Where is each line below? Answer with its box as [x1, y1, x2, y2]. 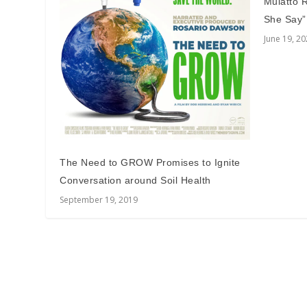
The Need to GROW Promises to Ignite [60, 156, 241, 168]
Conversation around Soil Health [60, 174, 211, 186]
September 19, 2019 [60, 193, 138, 206]
